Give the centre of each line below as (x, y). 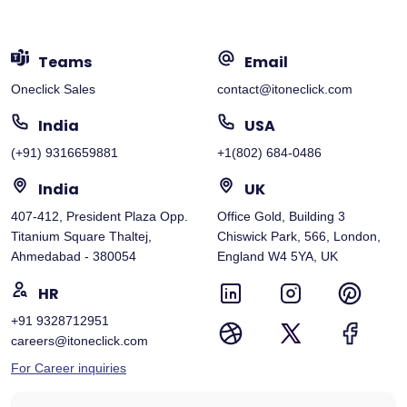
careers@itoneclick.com (79, 340)
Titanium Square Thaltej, (81, 236)
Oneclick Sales (53, 89)
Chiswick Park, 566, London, (299, 236)
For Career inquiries (69, 367)
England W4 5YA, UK (278, 256)
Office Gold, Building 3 (281, 216)
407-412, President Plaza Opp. (99, 216)
